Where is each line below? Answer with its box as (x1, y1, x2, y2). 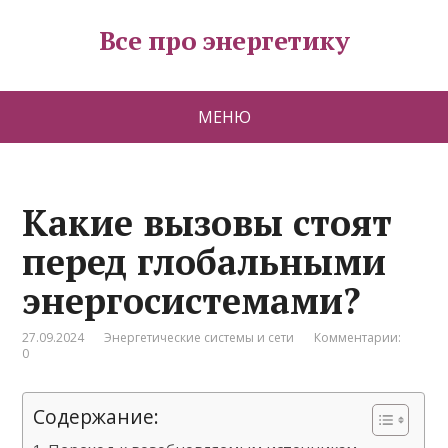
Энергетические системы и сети (104, 329, 295, 346)
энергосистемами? (22, 277, 362, 324)
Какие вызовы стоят (22, 199, 393, 246)
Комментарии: (314, 329, 402, 346)
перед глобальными (22, 238, 387, 285)
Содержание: (33, 403, 160, 430)
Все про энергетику (98, 23, 350, 57)
